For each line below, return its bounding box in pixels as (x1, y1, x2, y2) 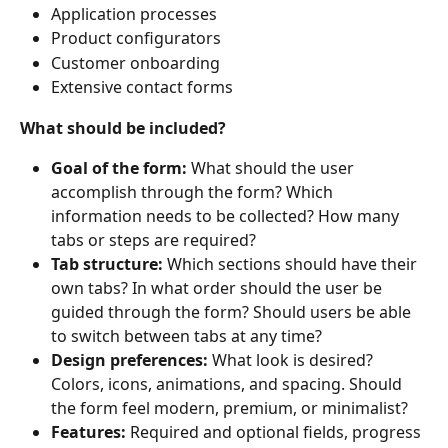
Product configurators (51, 27, 221, 50)
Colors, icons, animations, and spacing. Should (51, 373, 406, 396)
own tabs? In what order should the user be (51, 277, 386, 300)
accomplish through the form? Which (51, 181, 337, 204)
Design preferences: (51, 349, 212, 372)
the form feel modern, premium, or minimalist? (51, 397, 408, 420)
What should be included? (20, 116, 226, 139)
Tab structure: (51, 253, 167, 276)
